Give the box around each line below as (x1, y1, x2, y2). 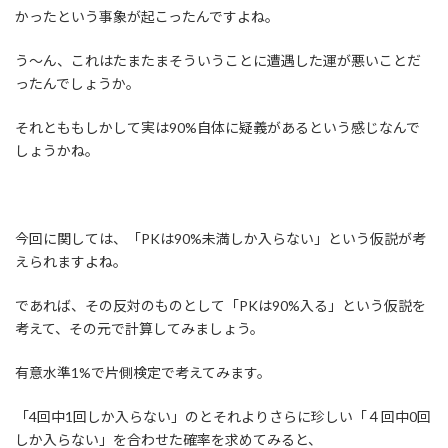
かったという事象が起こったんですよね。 (15, 8, 279, 26)
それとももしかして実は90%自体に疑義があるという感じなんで (15, 119, 420, 137)
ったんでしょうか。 (15, 75, 140, 93)
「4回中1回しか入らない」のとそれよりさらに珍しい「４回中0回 (15, 408, 431, 426)
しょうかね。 (15, 142, 99, 160)
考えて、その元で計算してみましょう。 (15, 320, 264, 338)
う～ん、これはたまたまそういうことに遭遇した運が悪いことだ (15, 52, 421, 70)
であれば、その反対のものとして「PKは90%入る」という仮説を (15, 297, 426, 315)
